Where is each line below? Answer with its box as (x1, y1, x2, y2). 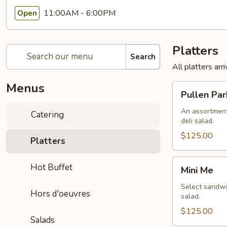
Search (130, 51, 156, 62)
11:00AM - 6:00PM (42, 7, 116, 19)
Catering (29, 109, 64, 121)
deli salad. (181, 116, 214, 126)
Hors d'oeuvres (30, 188, 90, 200)
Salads (30, 214, 55, 226)
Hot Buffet (30, 162, 72, 173)
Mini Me (181, 164, 213, 176)
